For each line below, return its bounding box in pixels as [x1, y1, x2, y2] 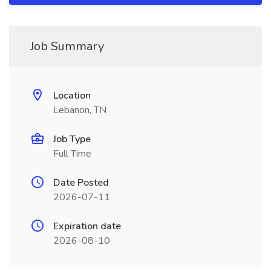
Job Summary [30, 38, 104, 54]
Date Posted [53, 176, 109, 189]
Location [53, 89, 91, 102]
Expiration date [53, 220, 121, 233]
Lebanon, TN [53, 103, 106, 117]
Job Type [53, 132, 91, 146]
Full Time [53, 147, 91, 160]
